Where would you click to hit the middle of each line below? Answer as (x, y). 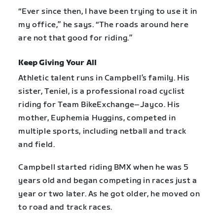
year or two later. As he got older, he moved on (109, 194)
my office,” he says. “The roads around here (104, 25)
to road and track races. (65, 207)
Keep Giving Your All (58, 63)
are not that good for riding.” (75, 38)
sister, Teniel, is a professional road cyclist (102, 91)
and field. (37, 145)
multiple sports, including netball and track (102, 131)
